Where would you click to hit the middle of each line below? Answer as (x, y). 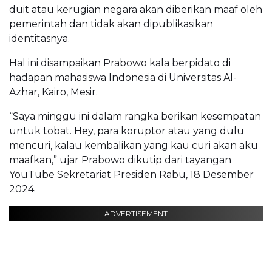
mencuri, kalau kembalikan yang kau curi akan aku (134, 145)
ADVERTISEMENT (136, 213)
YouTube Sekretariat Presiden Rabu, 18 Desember (131, 174)
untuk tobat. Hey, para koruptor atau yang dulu (127, 131)
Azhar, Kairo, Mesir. (53, 92)
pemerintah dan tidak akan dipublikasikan (111, 24)
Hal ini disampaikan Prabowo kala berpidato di (120, 63)
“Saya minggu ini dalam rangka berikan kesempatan (135, 116)
